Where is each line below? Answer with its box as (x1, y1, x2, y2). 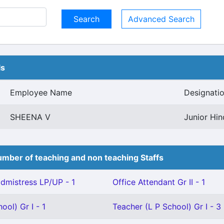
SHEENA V (10, 112, 50, 122)
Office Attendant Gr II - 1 (112, 177, 205, 187)
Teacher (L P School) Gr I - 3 (112, 201, 221, 211)
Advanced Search (128, 14, 194, 24)
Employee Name (10, 87, 72, 97)
